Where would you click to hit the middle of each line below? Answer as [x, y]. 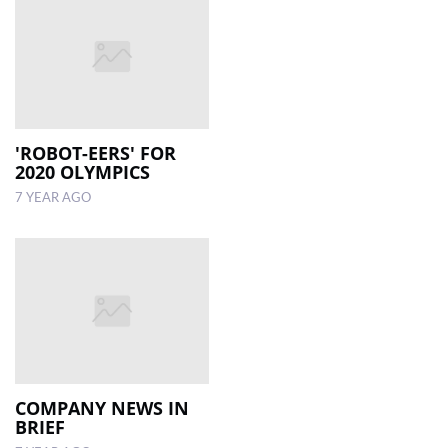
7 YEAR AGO [53, 198]
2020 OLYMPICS [82, 172]
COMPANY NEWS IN [102, 407]
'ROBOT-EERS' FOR [95, 153]
